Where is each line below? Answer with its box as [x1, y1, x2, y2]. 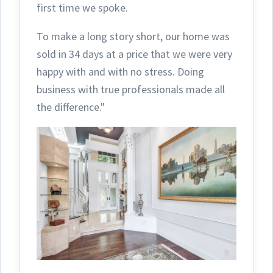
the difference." [37, 100, 105, 115]
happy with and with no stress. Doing [37, 65, 204, 79]
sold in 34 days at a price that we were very [37, 47, 232, 62]
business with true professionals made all [37, 82, 225, 97]
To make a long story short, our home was [37, 29, 230, 44]
